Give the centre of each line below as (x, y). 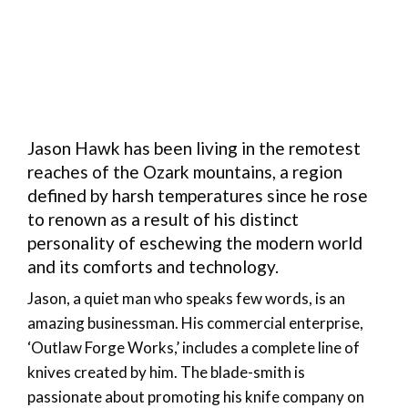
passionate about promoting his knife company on (196, 396)
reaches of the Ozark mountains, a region (185, 171)
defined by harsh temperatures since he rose (198, 195)
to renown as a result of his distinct (163, 219)
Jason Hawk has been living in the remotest (194, 148)
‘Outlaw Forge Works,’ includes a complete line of (194, 347)
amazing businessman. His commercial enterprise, (195, 322)
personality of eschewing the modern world (195, 242)
